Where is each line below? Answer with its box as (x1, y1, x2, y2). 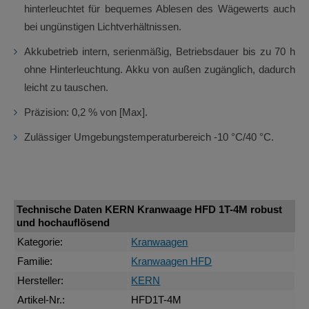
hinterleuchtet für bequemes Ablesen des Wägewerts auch (24, 3, 295, 14)
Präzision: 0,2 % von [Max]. (24, 106, 148, 118)
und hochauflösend (17, 217, 110, 228)
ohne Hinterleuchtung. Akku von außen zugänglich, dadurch (24, 63, 295, 75)
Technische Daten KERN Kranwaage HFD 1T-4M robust (17, 203, 283, 215)
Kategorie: (17, 237, 63, 248)
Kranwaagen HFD (131, 256, 212, 268)
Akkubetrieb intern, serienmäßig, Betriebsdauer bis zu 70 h (24, 46, 295, 57)
